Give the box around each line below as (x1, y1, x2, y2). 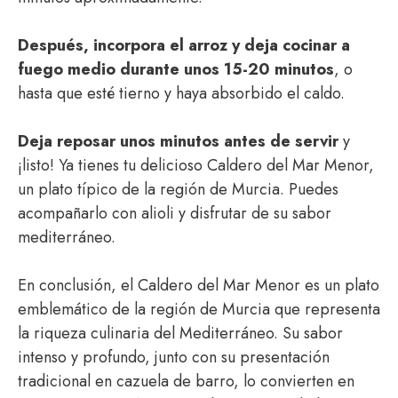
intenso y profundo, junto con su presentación (18, 346, 330, 369)
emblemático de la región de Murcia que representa (18, 298, 380, 321)
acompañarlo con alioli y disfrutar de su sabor (18, 202, 331, 225)
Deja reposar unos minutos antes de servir (18, 130, 338, 153)
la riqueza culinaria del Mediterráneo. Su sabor (18, 322, 343, 345)
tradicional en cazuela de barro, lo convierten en (18, 370, 354, 393)
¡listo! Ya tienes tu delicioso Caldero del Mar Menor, (18, 154, 374, 177)
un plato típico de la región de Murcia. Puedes (18, 178, 338, 201)
